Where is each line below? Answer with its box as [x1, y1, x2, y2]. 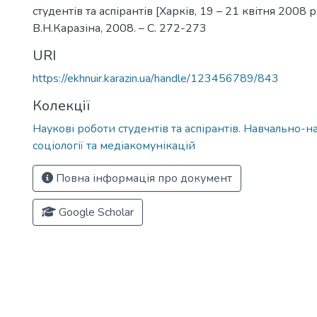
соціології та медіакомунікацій [33, 138, 195, 154]
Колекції [33, 96, 90, 115]
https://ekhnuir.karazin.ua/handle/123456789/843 [33, 71, 279, 86]
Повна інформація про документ [53, 171, 232, 186]
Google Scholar [56, 204, 134, 220]
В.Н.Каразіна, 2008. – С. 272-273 [33, 21, 207, 36]
